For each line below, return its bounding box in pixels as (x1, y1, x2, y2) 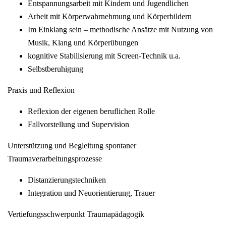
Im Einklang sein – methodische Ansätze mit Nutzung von (28, 25, 213, 34)
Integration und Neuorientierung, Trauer (28, 189, 155, 198)
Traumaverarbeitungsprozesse (8, 154, 102, 163)
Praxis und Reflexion (8, 86, 75, 95)
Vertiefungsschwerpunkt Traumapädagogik (8, 210, 144, 219)
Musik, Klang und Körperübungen (28, 38, 138, 47)
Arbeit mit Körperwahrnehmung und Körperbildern (28, 12, 192, 21)
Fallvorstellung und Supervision (28, 120, 129, 129)
